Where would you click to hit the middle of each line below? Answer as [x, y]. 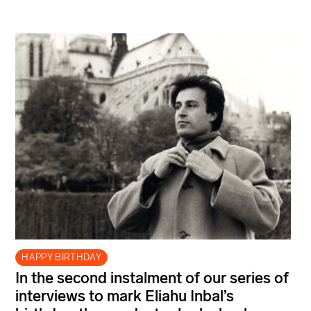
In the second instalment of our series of [152, 278]
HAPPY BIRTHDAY [61, 257]
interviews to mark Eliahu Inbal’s [125, 296]
